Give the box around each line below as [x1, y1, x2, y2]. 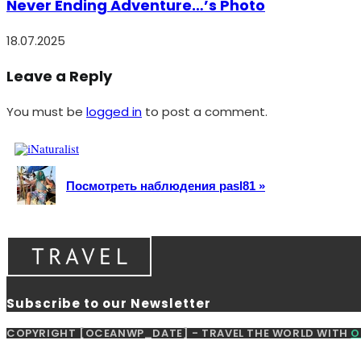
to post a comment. [142, 102, 268, 120]
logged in [86, 102, 142, 120]
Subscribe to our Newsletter [6, 294, 211, 312]
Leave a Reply [6, 65, 112, 86]
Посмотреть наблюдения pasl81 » [66, 178, 265, 193]
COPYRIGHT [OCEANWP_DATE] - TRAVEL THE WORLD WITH [6, 325, 351, 341]
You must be [6, 102, 86, 120]
